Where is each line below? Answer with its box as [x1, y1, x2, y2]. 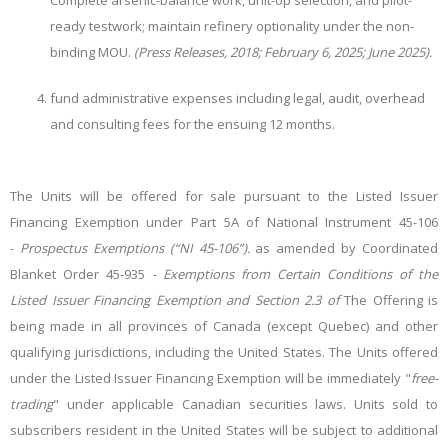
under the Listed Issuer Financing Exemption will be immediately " [10, 369, 411, 387]
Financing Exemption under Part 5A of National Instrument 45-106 [10, 213, 438, 231]
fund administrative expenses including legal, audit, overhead [50, 89, 425, 107]
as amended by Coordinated [255, 239, 438, 257]
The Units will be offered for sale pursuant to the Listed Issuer [10, 187, 438, 205]
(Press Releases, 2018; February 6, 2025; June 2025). [134, 43, 432, 61]
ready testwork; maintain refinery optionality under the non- [50, 17, 414, 35]
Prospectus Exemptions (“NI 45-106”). [19, 239, 256, 257]
